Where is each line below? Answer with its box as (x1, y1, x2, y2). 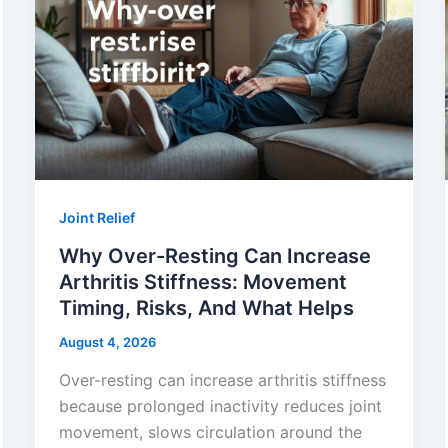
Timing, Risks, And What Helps (58, 296, 354, 321)
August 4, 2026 (58, 334, 156, 351)
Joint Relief (58, 209, 135, 227)
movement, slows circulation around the (58, 421, 362, 442)
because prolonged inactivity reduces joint (58, 395, 382, 416)
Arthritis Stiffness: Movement (58, 270, 347, 295)
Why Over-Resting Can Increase (58, 244, 371, 269)
